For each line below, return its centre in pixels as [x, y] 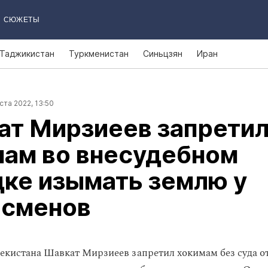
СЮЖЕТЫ [21, 20]
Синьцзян [163, 54]
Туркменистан [99, 54]
